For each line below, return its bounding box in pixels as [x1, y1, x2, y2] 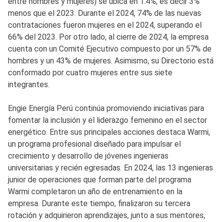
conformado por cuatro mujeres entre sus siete [8, 67, 172, 77]
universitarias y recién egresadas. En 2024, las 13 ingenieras [8, 163, 213, 172]
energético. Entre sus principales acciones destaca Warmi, [8, 127, 210, 137]
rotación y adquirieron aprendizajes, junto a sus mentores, [8, 210, 205, 220]
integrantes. [8, 79, 50, 89]
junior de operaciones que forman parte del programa [8, 174, 191, 184]
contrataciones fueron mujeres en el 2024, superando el [8, 20, 202, 30]
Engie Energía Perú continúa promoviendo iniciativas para [8, 103, 204, 113]
